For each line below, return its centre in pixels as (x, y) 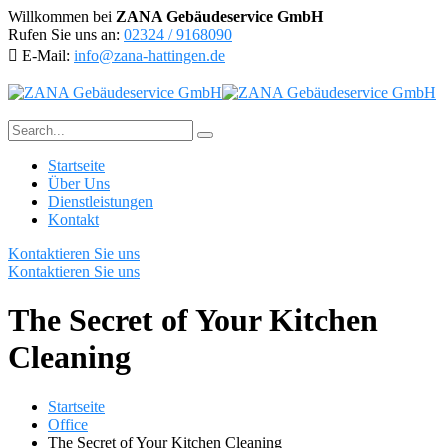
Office (68, 424)
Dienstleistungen (100, 201)
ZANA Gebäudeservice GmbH (219, 16)
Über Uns (79, 183)
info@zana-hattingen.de (149, 55)
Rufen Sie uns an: (64, 34)
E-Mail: (46, 55)
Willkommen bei (62, 16)
